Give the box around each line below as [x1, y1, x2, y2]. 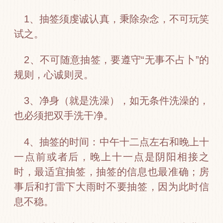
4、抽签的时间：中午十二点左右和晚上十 [24, 136, 209, 147]
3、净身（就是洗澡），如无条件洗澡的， [24, 95, 209, 107]
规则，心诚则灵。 [14, 69, 94, 81]
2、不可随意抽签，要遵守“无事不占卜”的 [24, 54, 209, 66]
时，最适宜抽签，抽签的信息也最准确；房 [14, 166, 209, 177]
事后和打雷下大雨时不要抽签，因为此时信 [14, 181, 209, 192]
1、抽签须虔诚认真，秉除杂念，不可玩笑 [24, 13, 209, 24]
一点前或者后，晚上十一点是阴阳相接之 [14, 151, 209, 162]
